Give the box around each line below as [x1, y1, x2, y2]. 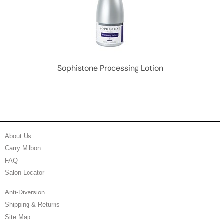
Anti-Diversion [5, 189, 45, 196]
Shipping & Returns [5, 201, 60, 209]
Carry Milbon [5, 144, 41, 152]
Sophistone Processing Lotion [57, 63, 163, 74]
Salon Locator [5, 169, 44, 177]
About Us [5, 132, 31, 140]
